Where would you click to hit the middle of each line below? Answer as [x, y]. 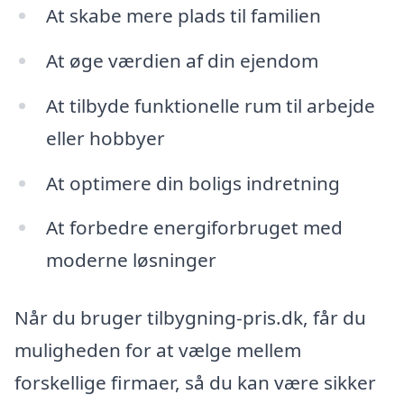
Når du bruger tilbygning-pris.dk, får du [190, 318]
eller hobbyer [105, 138]
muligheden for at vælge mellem [158, 350]
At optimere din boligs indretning [193, 183]
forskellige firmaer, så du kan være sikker [195, 383]
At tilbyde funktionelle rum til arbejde [210, 105]
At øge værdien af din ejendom [182, 60]
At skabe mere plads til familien [183, 16]
